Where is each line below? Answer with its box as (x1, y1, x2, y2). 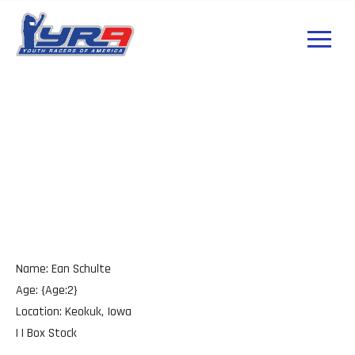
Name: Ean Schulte (16, 261, 111, 278)
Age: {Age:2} (16, 282, 78, 300)
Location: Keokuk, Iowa (16, 303, 132, 321)
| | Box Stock (16, 325, 77, 342)
